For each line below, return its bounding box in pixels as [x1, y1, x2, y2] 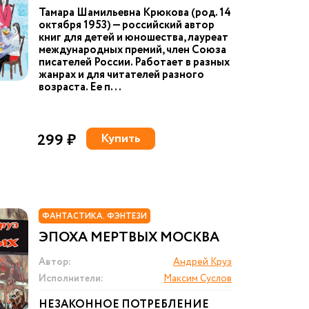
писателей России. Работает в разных [39, 54, 230, 70]
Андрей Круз [173, 255, 232, 269]
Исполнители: [39, 272, 103, 286]
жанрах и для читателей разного [39, 67, 204, 83]
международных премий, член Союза [39, 42, 226, 58]
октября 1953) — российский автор [39, 17, 215, 33]
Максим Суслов [163, 272, 232, 286]
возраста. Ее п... [39, 79, 121, 95]
